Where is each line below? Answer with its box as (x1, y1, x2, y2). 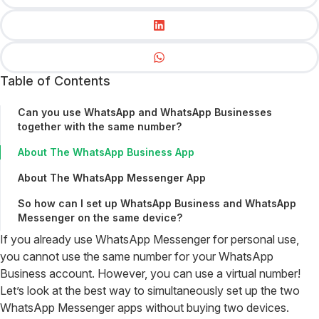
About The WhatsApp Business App (18, 146, 194, 159)
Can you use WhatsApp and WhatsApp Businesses (18, 106, 272, 119)
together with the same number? (18, 120, 182, 133)
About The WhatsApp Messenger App (18, 172, 206, 184)
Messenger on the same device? (18, 211, 182, 224)
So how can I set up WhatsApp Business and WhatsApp (18, 197, 296, 210)
